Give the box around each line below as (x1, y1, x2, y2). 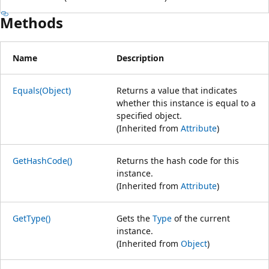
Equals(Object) (13, 84, 71, 96)
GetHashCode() (13, 154, 72, 166)
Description (116, 52, 164, 64)
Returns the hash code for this (116, 154, 239, 166)
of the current (172, 212, 230, 224)
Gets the (116, 212, 153, 224)
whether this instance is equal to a (116, 97, 256, 109)
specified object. (116, 109, 182, 121)
